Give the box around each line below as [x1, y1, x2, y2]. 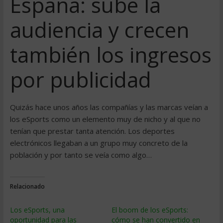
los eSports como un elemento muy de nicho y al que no [9, 114, 201, 124]
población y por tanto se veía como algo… [9, 150, 152, 160]
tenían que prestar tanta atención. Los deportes [9, 126, 175, 136]
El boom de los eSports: [111, 205, 188, 215]
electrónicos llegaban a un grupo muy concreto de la [9, 138, 188, 148]
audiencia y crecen [9, 15, 189, 44]
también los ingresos [9, 40, 212, 69]
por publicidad [9, 65, 151, 94]
